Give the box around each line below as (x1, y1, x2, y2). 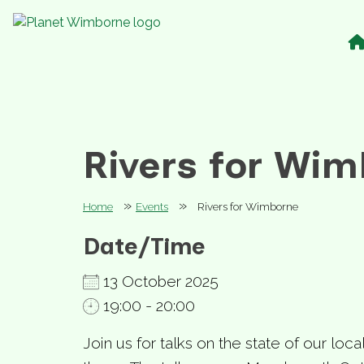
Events (136, 199, 168, 213)
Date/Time (83, 232, 206, 260)
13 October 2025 (99, 271, 219, 290)
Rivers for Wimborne (197, 199, 298, 213)
